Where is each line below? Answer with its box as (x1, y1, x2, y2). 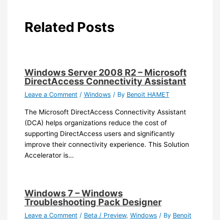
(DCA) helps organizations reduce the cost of (24, 118, 167, 127)
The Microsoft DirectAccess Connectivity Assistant (24, 108, 186, 116)
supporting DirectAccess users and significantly (24, 129, 175, 137)
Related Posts (24, 18, 114, 35)
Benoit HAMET (126, 91, 169, 99)
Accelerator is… (24, 151, 74, 159)
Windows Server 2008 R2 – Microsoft (24, 67, 187, 78)
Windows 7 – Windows (24, 187, 123, 198)
